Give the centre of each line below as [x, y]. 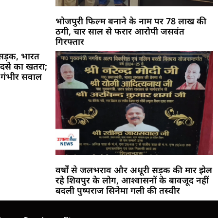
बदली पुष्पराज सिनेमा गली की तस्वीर [118, 190]
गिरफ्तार [70, 41]
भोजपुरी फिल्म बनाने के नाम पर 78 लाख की [131, 21]
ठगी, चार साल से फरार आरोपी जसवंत [120, 31]
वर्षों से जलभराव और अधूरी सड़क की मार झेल [134, 170]
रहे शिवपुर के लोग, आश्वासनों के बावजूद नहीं [132, 180]
